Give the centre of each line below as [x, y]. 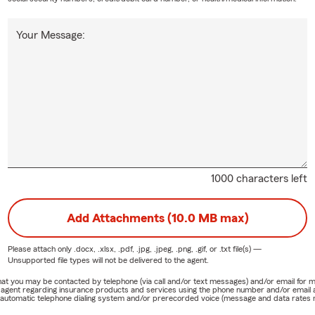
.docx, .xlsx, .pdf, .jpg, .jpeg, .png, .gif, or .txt [152, 249]
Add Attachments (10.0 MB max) [157, 218]
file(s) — [246, 249]
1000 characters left [259, 179]
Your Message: [50, 36]
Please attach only [40, 249]
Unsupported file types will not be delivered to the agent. [108, 261]
